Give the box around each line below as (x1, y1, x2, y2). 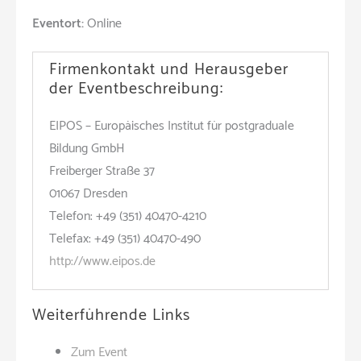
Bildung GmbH (49, 138, 125, 160)
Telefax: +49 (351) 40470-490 (49, 228, 201, 250)
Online (84, 13, 122, 35)
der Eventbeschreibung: (49, 76, 223, 102)
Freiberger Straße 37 (49, 160, 155, 182)
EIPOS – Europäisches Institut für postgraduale (49, 115, 294, 137)
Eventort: (32, 13, 84, 35)
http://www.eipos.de (49, 251, 156, 272)
